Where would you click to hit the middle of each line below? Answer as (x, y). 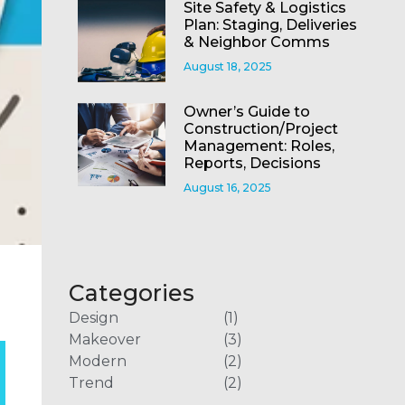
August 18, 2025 (227, 66)
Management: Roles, (259, 146)
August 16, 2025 (227, 187)
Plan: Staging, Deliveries (270, 24)
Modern (98, 361)
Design (94, 317)
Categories (132, 292)
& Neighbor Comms (256, 42)
